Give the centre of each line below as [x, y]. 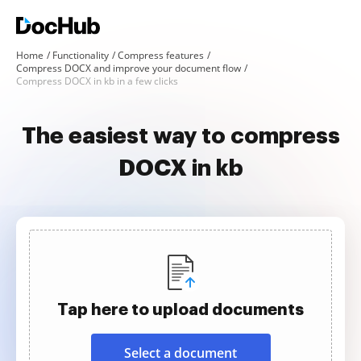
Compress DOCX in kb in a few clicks [97, 81]
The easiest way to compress [180, 136]
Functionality [81, 55]
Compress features [161, 55]
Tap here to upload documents [180, 309]
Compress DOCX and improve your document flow [129, 68]
